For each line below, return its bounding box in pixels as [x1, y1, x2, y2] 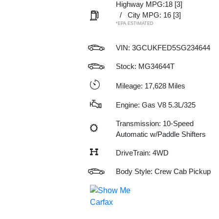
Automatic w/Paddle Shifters [115, 130, 206, 138]
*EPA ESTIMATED [115, 21, 153, 26]
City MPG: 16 [127, 11, 171, 19]
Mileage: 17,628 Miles [115, 81, 185, 90]
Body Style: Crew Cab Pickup [115, 167, 211, 175]
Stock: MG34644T [115, 62, 175, 70]
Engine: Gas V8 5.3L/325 [115, 101, 196, 109]
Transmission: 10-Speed [115, 119, 194, 128]
